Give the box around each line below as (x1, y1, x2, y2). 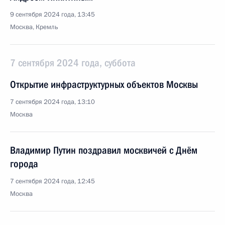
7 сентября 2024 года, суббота (10, 57, 136, 69)
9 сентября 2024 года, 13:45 (10, 10, 95, 19)
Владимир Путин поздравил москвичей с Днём (10, 144, 197, 156)
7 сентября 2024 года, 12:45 (10, 177, 95, 186)
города (10, 158, 38, 170)
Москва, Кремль (10, 23, 58, 32)
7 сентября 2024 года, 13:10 (10, 97, 95, 106)
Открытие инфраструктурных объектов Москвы (10, 78, 198, 90)
